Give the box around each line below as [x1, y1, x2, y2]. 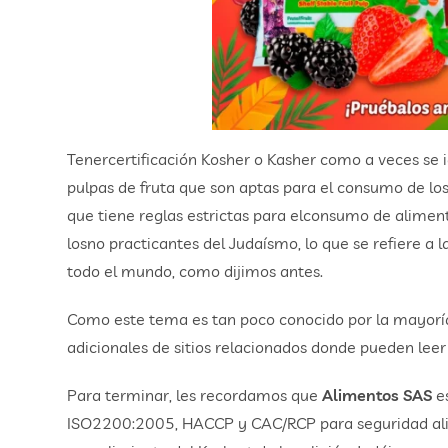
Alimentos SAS [322, 385, 433, 406]
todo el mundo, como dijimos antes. [67, 261, 324, 282]
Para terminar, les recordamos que [67, 385, 323, 406]
